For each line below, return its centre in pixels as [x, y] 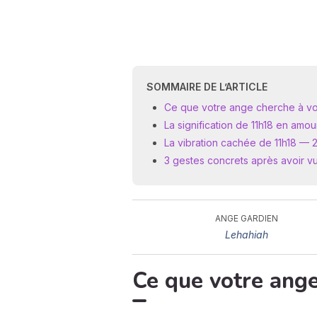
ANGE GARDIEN [247, 218]
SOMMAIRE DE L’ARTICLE [207, 87]
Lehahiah [247, 235]
